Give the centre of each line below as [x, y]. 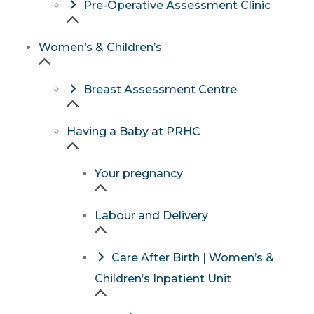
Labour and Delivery [151, 216]
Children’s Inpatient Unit [163, 279]
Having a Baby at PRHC [134, 132]
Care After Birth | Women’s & [192, 258]
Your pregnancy [139, 174]
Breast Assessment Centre [160, 90]
